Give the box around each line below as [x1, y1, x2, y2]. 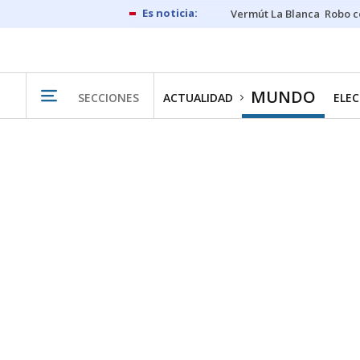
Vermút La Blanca [231, 6, 320, 21]
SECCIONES [78, 89, 139, 105]
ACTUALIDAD [163, 90, 233, 105]
